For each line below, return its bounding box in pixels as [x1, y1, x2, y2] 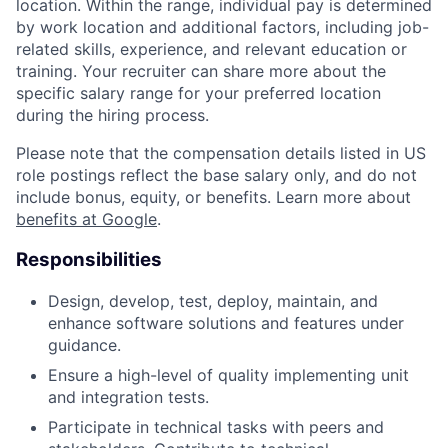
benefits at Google [16, 209, 157, 230]
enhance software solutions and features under [48, 312, 404, 333]
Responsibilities [16, 248, 162, 271]
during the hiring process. [16, 105, 209, 126]
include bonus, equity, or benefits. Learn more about [16, 187, 411, 208]
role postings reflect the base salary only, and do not [16, 165, 417, 186]
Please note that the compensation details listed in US [16, 143, 426, 164]
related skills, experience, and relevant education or [16, 39, 407, 60]
